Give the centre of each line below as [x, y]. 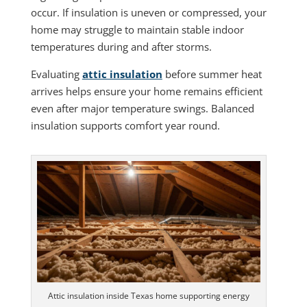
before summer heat [212, 74]
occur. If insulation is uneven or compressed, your [148, 12]
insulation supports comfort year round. [125, 125]
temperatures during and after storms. [121, 46]
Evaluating [56, 74]
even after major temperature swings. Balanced [142, 108]
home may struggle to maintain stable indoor [137, 29]
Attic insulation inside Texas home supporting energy [148, 295]
